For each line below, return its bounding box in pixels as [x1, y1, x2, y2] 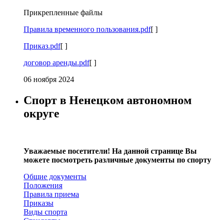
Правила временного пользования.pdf [24, 25, 151, 33]
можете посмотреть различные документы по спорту [24, 155, 211, 164]
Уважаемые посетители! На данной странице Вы [24, 146, 197, 155]
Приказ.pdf [24, 41, 60, 50]
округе [24, 107, 59, 120]
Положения [24, 181, 62, 190]
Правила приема [24, 190, 79, 198]
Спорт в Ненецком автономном [24, 93, 192, 107]
